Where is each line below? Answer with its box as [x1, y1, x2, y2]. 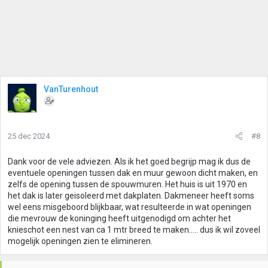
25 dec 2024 [8, 132, 50, 141]
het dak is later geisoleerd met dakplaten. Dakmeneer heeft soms [8, 191, 254, 200]
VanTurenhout [44, 84, 98, 94]
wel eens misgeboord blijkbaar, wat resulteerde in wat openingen [8, 202, 251, 212]
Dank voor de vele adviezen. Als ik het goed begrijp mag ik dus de [8, 157, 251, 166]
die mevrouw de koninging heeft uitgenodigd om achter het [8, 214, 231, 223]
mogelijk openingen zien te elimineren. [8, 236, 153, 246]
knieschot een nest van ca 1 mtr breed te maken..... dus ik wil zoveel [8, 225, 260, 234]
